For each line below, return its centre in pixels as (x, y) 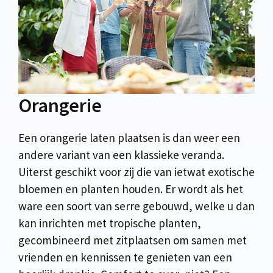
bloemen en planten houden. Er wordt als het (131, 189)
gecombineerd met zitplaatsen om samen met (133, 240)
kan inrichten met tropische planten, (110, 223)
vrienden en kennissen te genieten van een (125, 257)
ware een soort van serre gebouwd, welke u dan (136, 206)
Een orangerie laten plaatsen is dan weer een (129, 138)
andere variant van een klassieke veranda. (121, 155)
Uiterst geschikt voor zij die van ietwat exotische (136, 172)
